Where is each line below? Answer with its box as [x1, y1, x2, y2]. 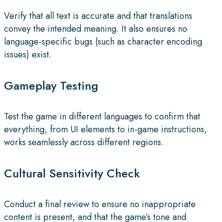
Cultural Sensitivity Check [4, 164, 140, 182]
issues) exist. [4, 48, 52, 61]
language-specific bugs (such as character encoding [4, 35, 202, 49]
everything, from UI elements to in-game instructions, [4, 122, 207, 136]
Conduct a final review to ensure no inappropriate [4, 197, 196, 211]
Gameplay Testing [4, 76, 98, 94]
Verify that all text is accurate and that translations [4, 9, 192, 23]
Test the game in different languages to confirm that [4, 110, 200, 123]
